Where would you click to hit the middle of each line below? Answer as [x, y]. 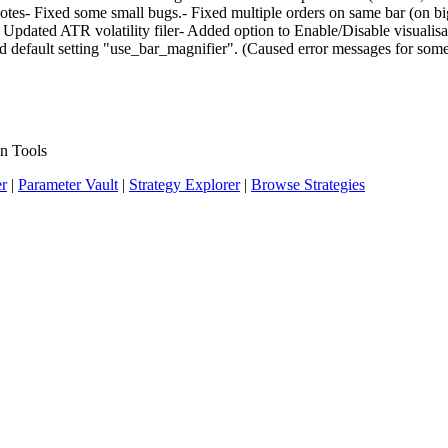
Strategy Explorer [184, 185]
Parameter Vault [68, 185]
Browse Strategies [308, 185]
